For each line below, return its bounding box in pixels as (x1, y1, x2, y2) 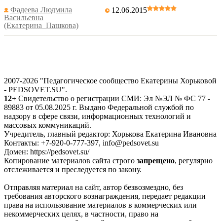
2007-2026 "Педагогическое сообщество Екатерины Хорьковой (4, 76, 217, 85)
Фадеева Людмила (10, 5, 72, 14)
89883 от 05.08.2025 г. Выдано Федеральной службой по (4, 103, 194, 111)
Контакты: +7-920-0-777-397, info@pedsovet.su (4, 139, 159, 147)
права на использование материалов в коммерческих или (4, 201, 197, 209)
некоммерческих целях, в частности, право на (4, 210, 158, 218)
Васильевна (4, 13, 43, 22)
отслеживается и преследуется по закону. (4, 165, 142, 174)
